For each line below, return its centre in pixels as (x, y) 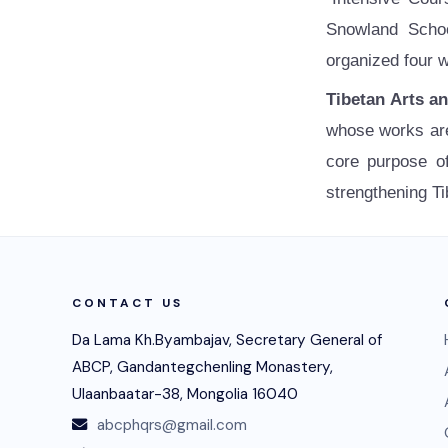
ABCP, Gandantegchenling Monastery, (202, 367)
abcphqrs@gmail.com (172, 425)
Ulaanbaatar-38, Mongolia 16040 (185, 394)
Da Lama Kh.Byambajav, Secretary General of (227, 340)
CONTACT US (127, 303)
